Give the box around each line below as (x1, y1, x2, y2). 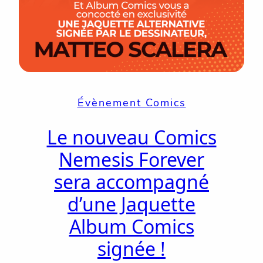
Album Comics (69, 214, 194, 240)
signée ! (97, 236, 166, 262)
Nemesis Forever (59, 147, 204, 173)
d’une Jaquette (68, 191, 195, 217)
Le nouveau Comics (46, 124, 217, 150)
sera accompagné (54, 169, 209, 195)
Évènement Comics (77, 95, 186, 110)
